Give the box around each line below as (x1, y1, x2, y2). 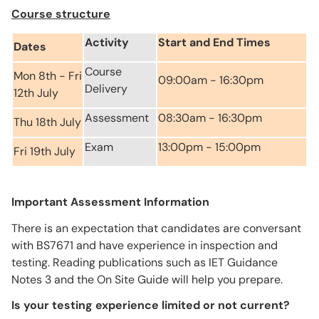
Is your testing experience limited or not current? (11, 298, 290, 313)
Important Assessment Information (11, 194, 209, 209)
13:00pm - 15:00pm (158, 139, 261, 155)
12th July (14, 85, 58, 100)
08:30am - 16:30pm (158, 110, 262, 125)
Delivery (85, 80, 127, 96)
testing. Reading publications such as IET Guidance (11, 254, 278, 270)
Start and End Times (158, 34, 271, 50)
